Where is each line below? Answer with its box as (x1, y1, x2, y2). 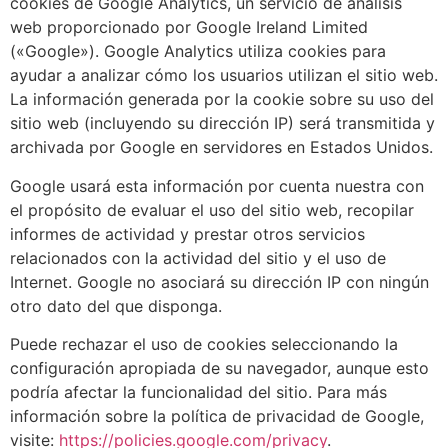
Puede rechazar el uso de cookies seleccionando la (10, 334, 398, 355)
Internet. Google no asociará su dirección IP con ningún (10, 271, 429, 292)
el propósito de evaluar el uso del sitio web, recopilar (10, 199, 414, 220)
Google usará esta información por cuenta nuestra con (10, 175, 424, 196)
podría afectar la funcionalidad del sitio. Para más (10, 382, 387, 403)
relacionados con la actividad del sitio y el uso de (10, 247, 386, 268)
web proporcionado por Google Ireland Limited (10, 17, 368, 38)
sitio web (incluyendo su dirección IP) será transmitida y (10, 113, 435, 134)
